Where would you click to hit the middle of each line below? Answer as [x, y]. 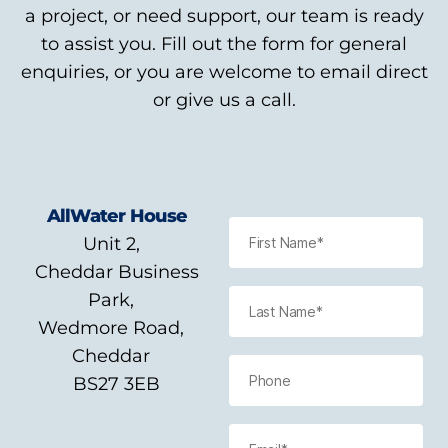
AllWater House [117, 216]
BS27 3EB [117, 384]
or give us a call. [224, 100]
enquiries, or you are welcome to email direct [224, 72]
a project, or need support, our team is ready [224, 16]
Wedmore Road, [117, 328]
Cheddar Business [116, 272]
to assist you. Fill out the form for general [224, 44]
